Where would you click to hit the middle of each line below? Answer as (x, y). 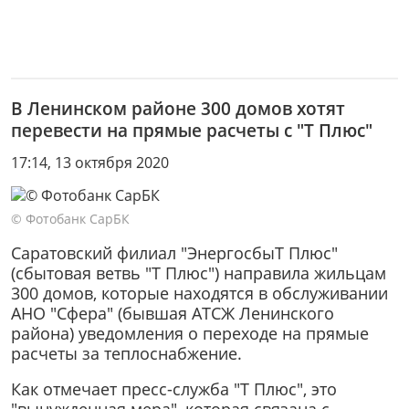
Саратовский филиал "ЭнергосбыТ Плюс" (174, 252)
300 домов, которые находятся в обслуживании (199, 293)
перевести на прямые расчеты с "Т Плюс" (192, 130)
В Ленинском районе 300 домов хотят (178, 108)
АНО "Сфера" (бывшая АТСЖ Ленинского (173, 313)
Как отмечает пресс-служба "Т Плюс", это (174, 389)
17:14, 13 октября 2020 (90, 162)
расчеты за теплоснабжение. (129, 353)
